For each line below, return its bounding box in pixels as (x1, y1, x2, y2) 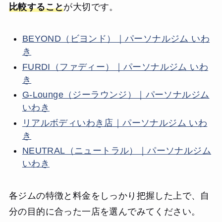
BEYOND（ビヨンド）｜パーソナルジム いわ (22, 34, 210, 44)
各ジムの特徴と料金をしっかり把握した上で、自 (8, 191, 210, 201)
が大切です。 (63, 1, 118, 12)
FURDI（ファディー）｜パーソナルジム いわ (22, 61, 209, 72)
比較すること (8, 1, 64, 12)
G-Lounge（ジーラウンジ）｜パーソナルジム (22, 90, 210, 100)
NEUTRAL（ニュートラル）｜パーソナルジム (22, 146, 212, 156)
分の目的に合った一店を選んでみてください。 (8, 207, 201, 217)
